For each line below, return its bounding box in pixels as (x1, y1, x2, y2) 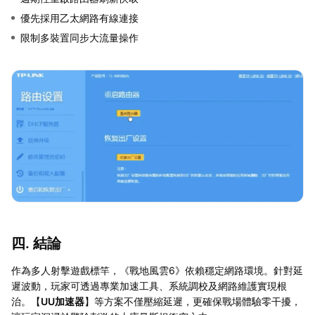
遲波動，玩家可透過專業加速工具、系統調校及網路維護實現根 (11, 279, 287, 292)
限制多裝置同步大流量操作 (20, 31, 139, 44)
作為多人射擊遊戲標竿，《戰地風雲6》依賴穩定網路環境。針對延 (11, 264, 303, 276)
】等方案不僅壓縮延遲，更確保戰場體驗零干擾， (84, 295, 301, 307)
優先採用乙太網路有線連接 (20, 11, 139, 24)
